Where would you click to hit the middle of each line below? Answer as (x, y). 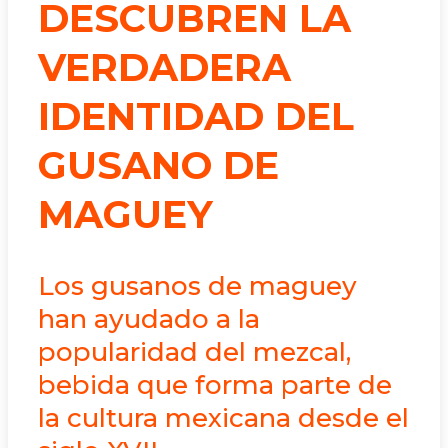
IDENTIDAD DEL (196, 116)
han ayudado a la (149, 319)
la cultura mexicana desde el (223, 418)
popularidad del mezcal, (194, 352)
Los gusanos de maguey (197, 286)
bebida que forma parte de (215, 385)
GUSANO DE (158, 165)
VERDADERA (164, 67)
